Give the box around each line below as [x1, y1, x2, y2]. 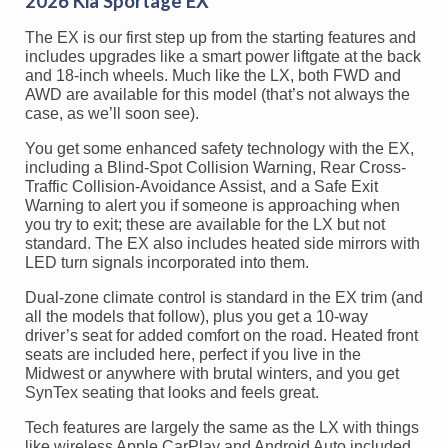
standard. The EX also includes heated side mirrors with [25, 234, 420, 252]
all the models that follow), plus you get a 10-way [25, 307, 368, 325]
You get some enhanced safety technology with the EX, [25, 139, 414, 157]
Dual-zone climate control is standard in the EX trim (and [25, 288, 423, 306]
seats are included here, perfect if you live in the [25, 345, 361, 363]
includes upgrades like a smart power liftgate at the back [25, 47, 421, 65]
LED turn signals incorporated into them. [25, 253, 309, 271]
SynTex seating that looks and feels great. [25, 383, 319, 401]
